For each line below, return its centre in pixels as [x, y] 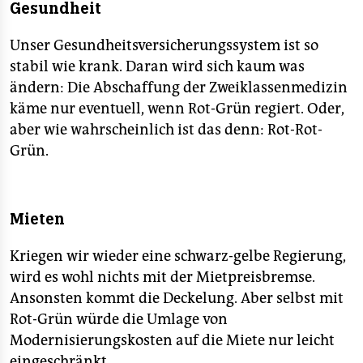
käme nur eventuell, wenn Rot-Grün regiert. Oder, [177, 109]
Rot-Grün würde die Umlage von [119, 319]
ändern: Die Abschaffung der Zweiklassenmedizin [179, 88]
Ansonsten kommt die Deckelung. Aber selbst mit [177, 298]
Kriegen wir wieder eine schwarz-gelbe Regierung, [178, 256]
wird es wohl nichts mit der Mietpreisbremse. [162, 277]
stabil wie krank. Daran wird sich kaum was [157, 66]
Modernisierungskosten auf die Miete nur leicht [172, 340]
